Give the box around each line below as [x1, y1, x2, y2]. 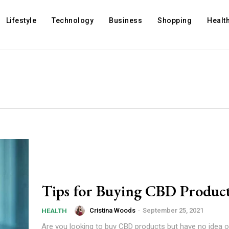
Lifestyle [6, 16, 37, 25]
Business [109, 16, 143, 25]
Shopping [157, 16, 192, 25]
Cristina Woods [89, 207, 135, 215]
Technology [52, 16, 94, 25]
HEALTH [41, 207, 67, 215]
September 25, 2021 [143, 207, 203, 215]
